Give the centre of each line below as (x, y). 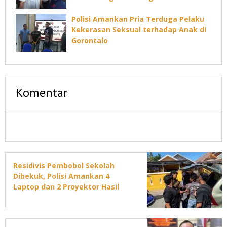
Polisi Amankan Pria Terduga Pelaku (138, 19)
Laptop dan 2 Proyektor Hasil (66, 187)
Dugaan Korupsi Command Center (133, 8)
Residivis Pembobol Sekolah (64, 166)
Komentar (42, 93)
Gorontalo (90, 41)
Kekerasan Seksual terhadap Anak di (139, 30)
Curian (25, 198)
